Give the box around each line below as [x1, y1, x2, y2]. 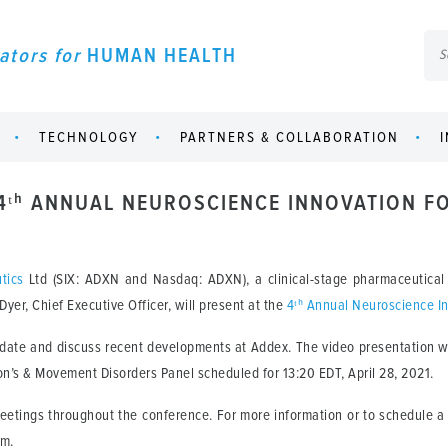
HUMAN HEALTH [87, 45, 237, 66]
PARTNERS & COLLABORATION [179, 129, 399, 145]
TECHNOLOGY [38, 129, 139, 145]
